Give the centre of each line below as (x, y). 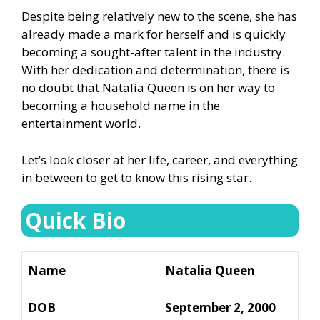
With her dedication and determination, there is (155, 70)
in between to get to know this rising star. (136, 177)
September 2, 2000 (220, 308)
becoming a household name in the (121, 106)
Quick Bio (75, 221)
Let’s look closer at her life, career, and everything (160, 159)
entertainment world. (81, 124)
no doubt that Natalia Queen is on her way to (148, 88)
